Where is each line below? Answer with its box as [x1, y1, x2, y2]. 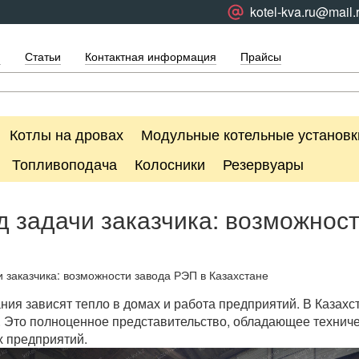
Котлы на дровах [10, 123, 123, 144]
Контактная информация [84, 48, 216, 64]
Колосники [135, 153, 205, 174]
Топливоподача [12, 153, 117, 174]
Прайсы [240, 48, 281, 64]
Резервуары [223, 153, 304, 174]
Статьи [24, 48, 61, 64]
